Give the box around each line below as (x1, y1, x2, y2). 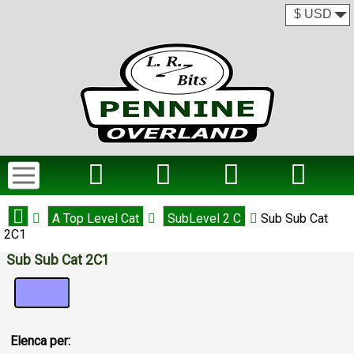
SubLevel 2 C (168, 211, 241, 226)
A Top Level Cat (52, 211, 139, 226)
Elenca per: (9, 333, 70, 348)
